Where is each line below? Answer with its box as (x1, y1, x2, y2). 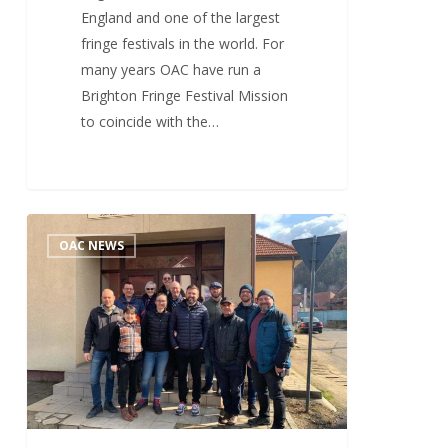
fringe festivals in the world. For (81, 33, 285, 53)
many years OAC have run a (81, 59, 262, 79)
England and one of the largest (81, 7, 281, 27)
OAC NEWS (58, 237, 124, 255)
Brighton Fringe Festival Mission (81, 85, 289, 105)
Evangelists (25, 346, 98, 366)
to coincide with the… (81, 111, 220, 131)
